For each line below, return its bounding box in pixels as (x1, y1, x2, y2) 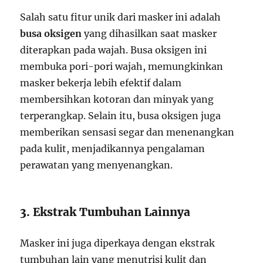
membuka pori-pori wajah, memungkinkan (20, 60, 224, 73)
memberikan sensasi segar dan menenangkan (20, 126, 235, 139)
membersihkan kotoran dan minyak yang (20, 93, 214, 106)
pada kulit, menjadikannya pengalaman (20, 143, 205, 155)
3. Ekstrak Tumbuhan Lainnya (20, 205, 191, 220)
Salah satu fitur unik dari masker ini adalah (20, 11, 221, 23)
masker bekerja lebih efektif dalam (20, 77, 182, 89)
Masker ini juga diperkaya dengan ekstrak (20, 237, 215, 249)
